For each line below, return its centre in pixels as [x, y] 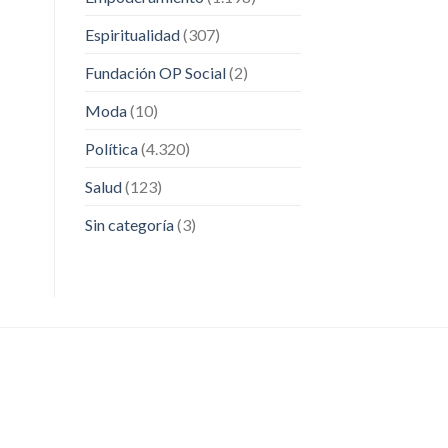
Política [111, 149]
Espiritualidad [132, 35]
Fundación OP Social [155, 73]
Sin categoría [129, 225]
